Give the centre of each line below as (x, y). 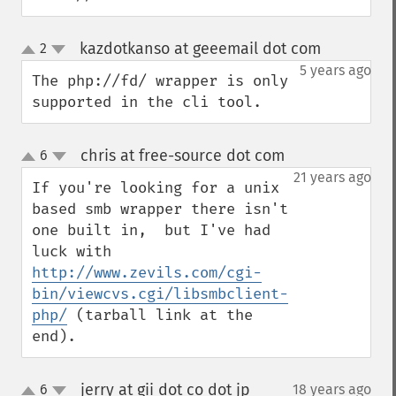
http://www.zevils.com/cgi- (147, 273)
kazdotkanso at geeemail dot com (200, 49)
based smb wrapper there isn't (160, 209)
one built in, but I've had (151, 230)
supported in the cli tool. (147, 102)
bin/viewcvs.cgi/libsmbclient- (160, 294)
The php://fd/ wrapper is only (160, 81)
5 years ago (335, 70)
